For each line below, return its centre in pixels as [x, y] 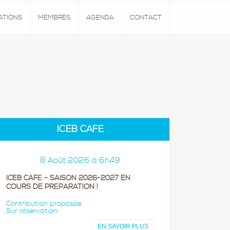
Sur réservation [32, 211]
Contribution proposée [44, 204]
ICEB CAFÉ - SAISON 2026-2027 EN [68, 178]
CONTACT [146, 18]
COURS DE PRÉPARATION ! [52, 187]
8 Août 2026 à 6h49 [80, 160]
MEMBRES [54, 18]
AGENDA [100, 18]
